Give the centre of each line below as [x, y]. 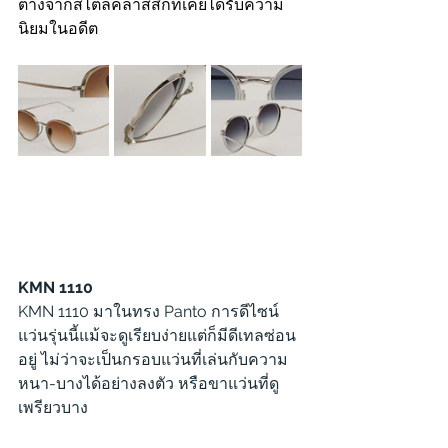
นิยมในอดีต [58, 28]
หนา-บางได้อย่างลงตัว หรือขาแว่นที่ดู [148, 383]
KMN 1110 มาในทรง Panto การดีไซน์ [148, 311]
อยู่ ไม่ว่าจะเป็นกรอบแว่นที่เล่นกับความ [153, 359]
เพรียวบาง [53, 407]
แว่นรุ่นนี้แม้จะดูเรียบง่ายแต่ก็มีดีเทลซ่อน [157, 335]
